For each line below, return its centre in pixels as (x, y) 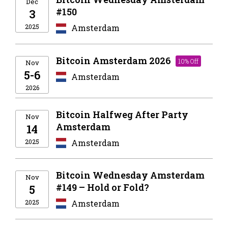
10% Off (188, 61)
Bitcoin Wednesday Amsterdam (130, 175)
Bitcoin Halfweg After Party (122, 114)
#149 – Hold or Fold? (103, 187)
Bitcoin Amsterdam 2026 (115, 60)
